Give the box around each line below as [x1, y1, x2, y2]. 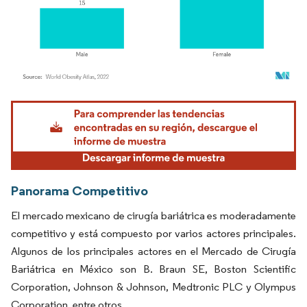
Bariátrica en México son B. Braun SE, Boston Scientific [11, 262, 296, 275]
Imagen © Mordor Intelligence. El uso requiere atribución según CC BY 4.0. [17, 97, 278, 108]
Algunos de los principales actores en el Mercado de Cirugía [11, 244, 296, 258]
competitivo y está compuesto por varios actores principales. [11, 226, 296, 240]
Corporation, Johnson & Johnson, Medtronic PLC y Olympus [11, 280, 296, 293]
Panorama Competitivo [11, 182, 148, 199]
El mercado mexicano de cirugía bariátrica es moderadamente [11, 208, 296, 222]
